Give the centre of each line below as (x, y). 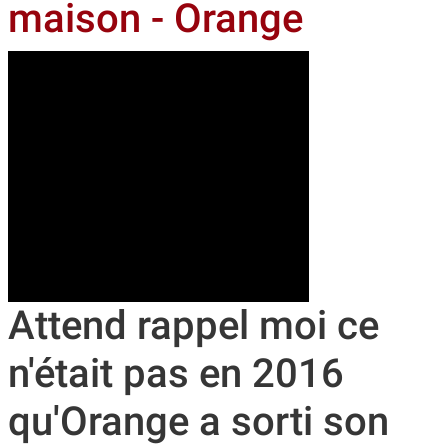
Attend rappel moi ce (193, 326)
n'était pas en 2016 (176, 374)
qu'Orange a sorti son (198, 422)
